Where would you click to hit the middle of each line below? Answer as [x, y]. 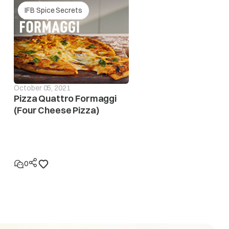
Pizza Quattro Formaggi [65, 99]
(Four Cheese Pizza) [56, 110]
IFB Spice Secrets [53, 10]
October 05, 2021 [42, 88]
